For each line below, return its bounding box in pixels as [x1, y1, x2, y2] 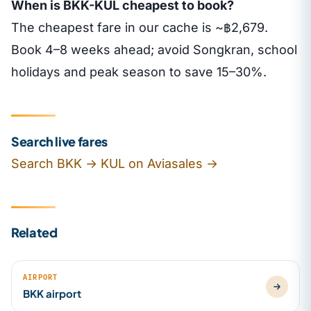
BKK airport [23, 287, 81, 301]
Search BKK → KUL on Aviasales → [11, 155, 218, 171]
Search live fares [11, 133, 108, 149]
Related [11, 224, 58, 241]
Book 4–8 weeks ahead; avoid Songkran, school [11, 42, 297, 58]
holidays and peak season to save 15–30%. [11, 65, 267, 80]
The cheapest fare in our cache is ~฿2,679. [11, 20, 268, 35]
